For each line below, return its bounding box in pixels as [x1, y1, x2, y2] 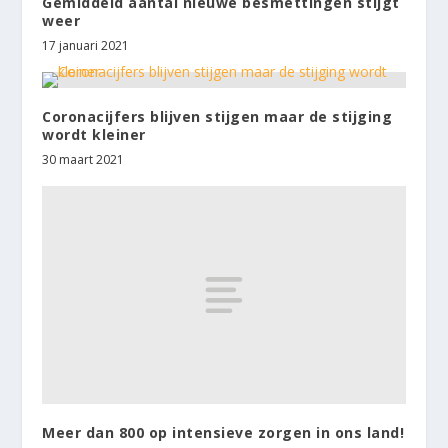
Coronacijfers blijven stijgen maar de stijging [42, 106, 393, 126]
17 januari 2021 [42, 36, 130, 54]
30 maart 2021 [42, 150, 125, 168]
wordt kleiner [42, 124, 146, 144]
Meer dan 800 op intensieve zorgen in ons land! [42, 422, 405, 442]
